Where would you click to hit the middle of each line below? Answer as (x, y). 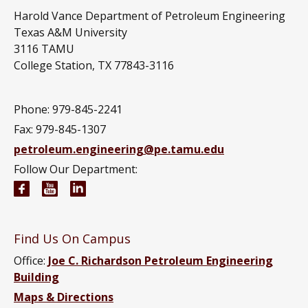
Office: (31, 261)
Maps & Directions (64, 297)
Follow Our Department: (76, 169)
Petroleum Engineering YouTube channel (171, 189)
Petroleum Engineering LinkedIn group (193, 189)
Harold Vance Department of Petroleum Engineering (150, 16)
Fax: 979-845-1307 (60, 130)
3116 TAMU (44, 49)
